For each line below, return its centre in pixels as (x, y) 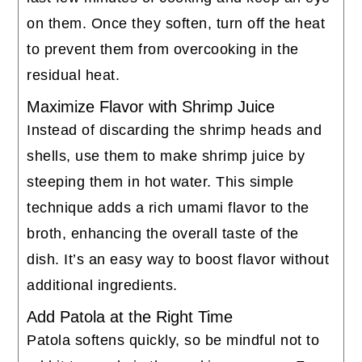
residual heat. (74, 76)
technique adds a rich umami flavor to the (168, 208)
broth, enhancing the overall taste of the (163, 234)
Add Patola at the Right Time (130, 317)
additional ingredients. (102, 286)
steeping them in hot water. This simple (160, 182)
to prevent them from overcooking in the (163, 50)
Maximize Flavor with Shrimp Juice (151, 107)
